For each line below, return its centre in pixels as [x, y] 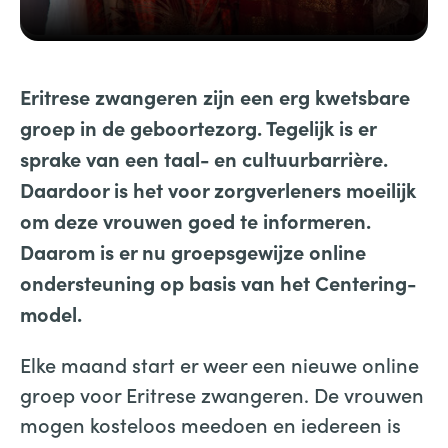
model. [51, 313]
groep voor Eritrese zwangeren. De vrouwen [222, 394]
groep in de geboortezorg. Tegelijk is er [198, 127]
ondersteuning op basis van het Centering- [218, 282]
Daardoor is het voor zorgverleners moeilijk [218, 189]
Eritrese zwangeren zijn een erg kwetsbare [215, 96]
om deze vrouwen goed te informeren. [195, 220]
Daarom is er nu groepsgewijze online [193, 251]
